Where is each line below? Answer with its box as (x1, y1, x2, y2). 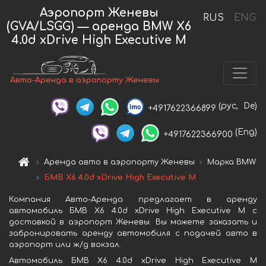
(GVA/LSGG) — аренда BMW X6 (7, 20, 192, 33)
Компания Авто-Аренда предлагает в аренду (9, 195, 257, 204)
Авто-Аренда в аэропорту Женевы (10, 76, 160, 85)
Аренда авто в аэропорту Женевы (44, 157, 195, 166)
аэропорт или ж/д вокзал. (9, 240, 121, 249)
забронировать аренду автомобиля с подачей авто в (9, 229, 257, 237)
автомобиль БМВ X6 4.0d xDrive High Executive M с (9, 206, 257, 215)
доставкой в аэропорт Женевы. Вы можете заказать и (9, 217, 257, 226)
